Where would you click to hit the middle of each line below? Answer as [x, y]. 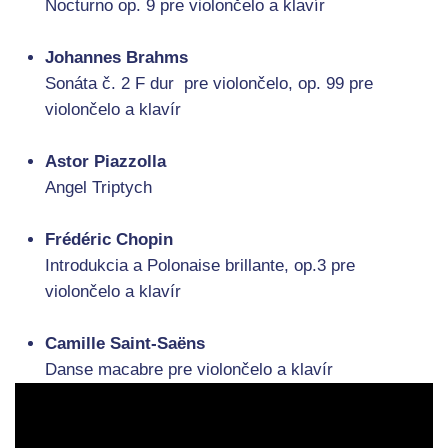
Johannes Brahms [116, 57]
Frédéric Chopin [109, 239]
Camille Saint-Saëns [125, 343]
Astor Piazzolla [105, 161]
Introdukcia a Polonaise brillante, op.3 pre [200, 265]
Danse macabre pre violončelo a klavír [189, 369]
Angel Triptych [98, 187]
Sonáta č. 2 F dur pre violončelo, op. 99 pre [209, 83]
